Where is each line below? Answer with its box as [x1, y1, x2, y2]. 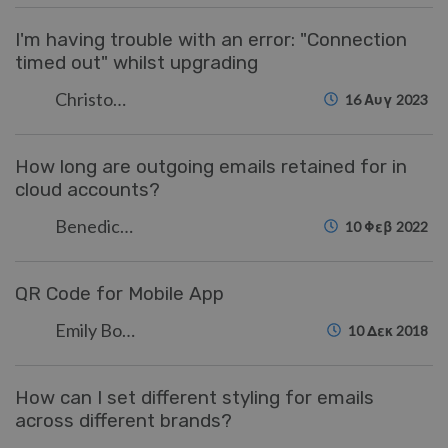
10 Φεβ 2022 [345, 218, 428, 235]
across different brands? [15, 409, 232, 432]
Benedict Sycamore [120, 215, 133, 237]
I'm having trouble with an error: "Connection [15, 28, 407, 51]
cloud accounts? [15, 178, 160, 201]
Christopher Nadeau [113, 88, 126, 110]
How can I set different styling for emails [15, 386, 374, 409]
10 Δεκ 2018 [348, 322, 428, 339]
